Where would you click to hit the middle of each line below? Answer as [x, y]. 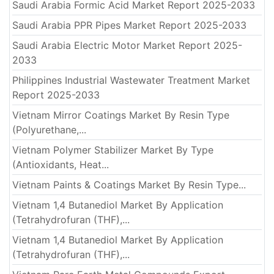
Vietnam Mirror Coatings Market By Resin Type [121, 115]
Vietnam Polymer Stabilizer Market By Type [113, 150]
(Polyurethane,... [49, 130]
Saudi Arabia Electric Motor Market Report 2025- [127, 46]
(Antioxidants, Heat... [61, 165]
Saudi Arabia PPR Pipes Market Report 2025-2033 [129, 25]
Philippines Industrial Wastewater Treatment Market [131, 80]
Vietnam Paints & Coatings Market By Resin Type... [129, 185]
